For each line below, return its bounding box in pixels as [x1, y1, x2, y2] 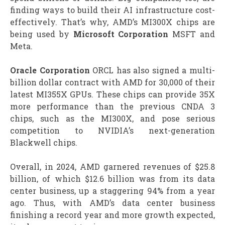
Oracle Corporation [10, 65, 90, 76]
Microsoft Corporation [73, 29, 169, 40]
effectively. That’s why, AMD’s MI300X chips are [10, 17, 215, 28]
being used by [10, 29, 73, 40]
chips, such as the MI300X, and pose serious [10, 113, 215, 124]
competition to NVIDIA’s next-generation [10, 125, 215, 136]
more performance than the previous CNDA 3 [10, 101, 215, 112]
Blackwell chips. [10, 137, 79, 148]
